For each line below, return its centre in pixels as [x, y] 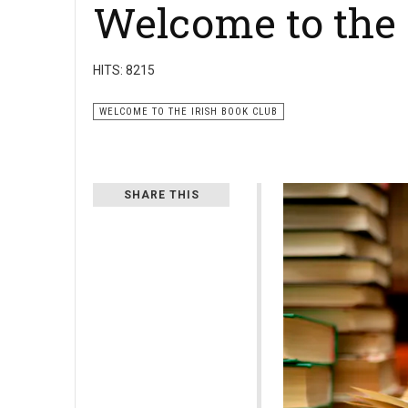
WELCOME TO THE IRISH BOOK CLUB [189, 112]
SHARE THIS [161, 195]
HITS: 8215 [124, 71]
